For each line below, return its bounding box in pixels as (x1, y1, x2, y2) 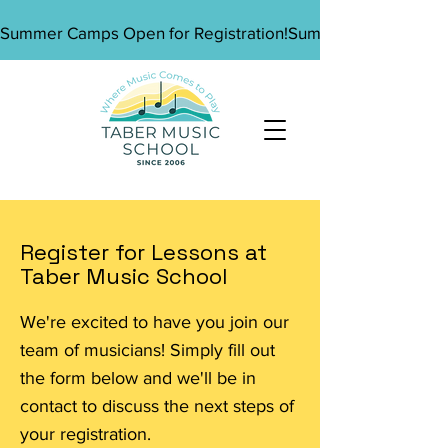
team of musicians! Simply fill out (20, 340, 275, 360)
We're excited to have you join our (20, 312, 289, 332)
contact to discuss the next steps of (20, 396, 294, 416)
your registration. (20, 424, 151, 444)
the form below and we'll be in (20, 368, 256, 388)
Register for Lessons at (20, 238, 267, 266)
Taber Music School (20, 262, 234, 290)
